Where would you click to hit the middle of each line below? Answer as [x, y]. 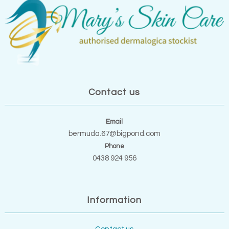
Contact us [114, 93]
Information [114, 200]
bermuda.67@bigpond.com [114, 134]
